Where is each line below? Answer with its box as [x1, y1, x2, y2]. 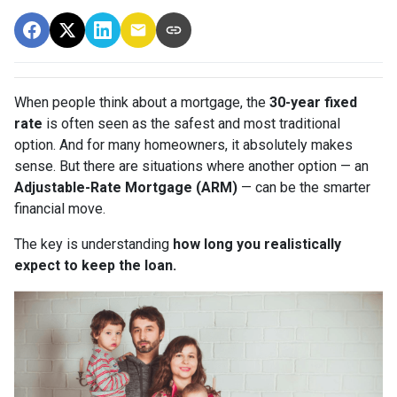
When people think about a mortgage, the [14, 93, 269, 111]
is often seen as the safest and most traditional [43, 114, 340, 132]
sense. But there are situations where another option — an [14, 157, 369, 175]
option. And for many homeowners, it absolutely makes [14, 136, 353, 153]
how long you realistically [173, 235, 341, 253]
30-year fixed [269, 93, 357, 111]
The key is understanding [14, 235, 173, 253]
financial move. [14, 199, 105, 217]
